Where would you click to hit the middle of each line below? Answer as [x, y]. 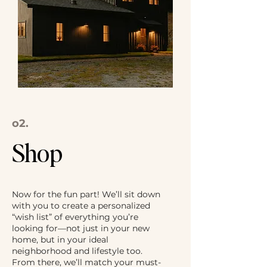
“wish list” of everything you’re [75, 217]
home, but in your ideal [60, 240]
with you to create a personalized [81, 206]
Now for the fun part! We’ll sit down [86, 194]
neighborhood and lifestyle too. [77, 251]
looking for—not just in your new [81, 228]
